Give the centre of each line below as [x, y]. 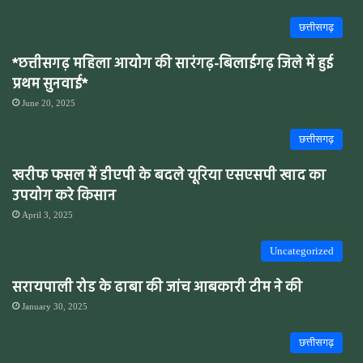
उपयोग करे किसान [64, 196]
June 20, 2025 [49, 102]
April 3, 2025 [47, 214]
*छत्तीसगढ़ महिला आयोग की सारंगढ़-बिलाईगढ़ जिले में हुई [173, 64]
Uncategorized [302, 250]
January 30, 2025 [55, 306]
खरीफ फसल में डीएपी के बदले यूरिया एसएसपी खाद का [169, 176]
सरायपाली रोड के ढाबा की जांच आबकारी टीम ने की [157, 288]
